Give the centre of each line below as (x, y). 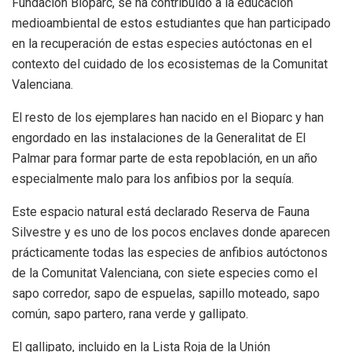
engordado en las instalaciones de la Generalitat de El (159, 138)
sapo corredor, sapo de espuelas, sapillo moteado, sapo (166, 294)
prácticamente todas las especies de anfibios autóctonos (170, 253)
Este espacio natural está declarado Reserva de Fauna (161, 212)
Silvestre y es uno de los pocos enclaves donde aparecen (171, 233)
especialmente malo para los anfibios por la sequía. (153, 179)
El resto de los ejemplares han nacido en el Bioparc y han (168, 118)
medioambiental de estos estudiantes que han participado (171, 24)
